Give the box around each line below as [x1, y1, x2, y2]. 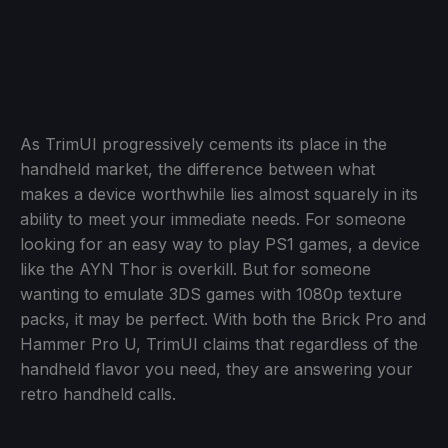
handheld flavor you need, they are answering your [20, 358, 413, 379]
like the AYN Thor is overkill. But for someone [20, 258, 371, 279]
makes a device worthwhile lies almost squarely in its [20, 183, 418, 204]
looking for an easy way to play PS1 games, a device [20, 233, 420, 254]
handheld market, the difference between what [20, 158, 375, 179]
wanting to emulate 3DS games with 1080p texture [20, 283, 402, 304]
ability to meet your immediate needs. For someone [20, 208, 406, 229]
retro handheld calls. [20, 383, 176, 404]
